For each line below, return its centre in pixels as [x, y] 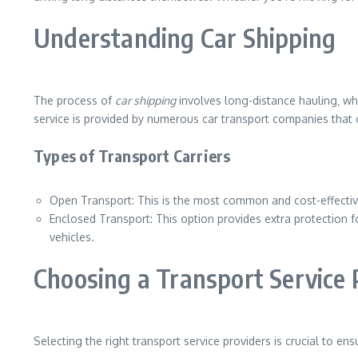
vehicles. [72, 237]
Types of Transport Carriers [132, 155]
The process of [74, 100]
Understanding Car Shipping [185, 38]
